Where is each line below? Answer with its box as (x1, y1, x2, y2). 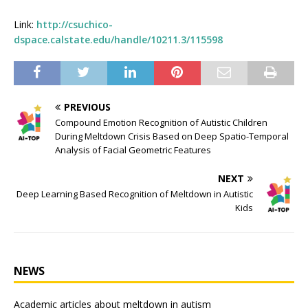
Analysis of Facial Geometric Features (55, 144, 211, 156)
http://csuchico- (36, 18, 113, 31)
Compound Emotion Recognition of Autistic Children (55, 116, 267, 129)
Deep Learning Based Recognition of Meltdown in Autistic (16, 188, 253, 200)
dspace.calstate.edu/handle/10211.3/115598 (14, 33, 223, 46)
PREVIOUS (64, 100, 111, 113)
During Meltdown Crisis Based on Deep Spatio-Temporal (55, 130, 289, 142)
